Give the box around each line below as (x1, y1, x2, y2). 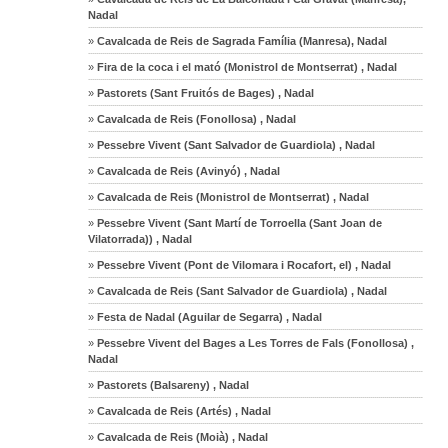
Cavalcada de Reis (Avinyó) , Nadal (94, 164, 281, 177)
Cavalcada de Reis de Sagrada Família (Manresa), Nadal (94, 34, 388, 47)
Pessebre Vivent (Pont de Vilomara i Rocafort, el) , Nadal (94, 258, 392, 271)
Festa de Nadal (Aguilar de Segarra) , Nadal (94, 310, 323, 323)
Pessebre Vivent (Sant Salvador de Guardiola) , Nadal (94, 138, 376, 151)
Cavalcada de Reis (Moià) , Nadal (94, 430, 269, 443)
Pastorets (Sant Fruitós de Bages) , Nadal (94, 86, 315, 99)
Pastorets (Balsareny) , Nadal (94, 378, 250, 391)
